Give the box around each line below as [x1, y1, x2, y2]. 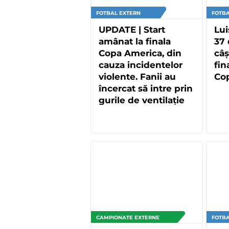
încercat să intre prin [99, 83, 193, 94]
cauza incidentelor [99, 59, 182, 70]
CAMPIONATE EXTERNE [96, 214, 159, 221]
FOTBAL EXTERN [96, 9, 141, 16]
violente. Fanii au [99, 71, 176, 82]
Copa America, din [99, 48, 181, 58]
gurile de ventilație [99, 95, 185, 105]
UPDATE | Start [99, 24, 165, 35]
